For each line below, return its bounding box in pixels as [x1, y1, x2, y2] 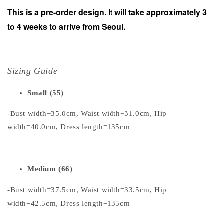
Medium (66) [27, 164, 73, 173]
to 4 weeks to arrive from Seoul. [7, 20, 125, 32]
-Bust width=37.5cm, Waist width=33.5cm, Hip [7, 185, 167, 194]
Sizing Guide [7, 65, 58, 76]
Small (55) [27, 88, 64, 97]
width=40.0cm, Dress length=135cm [7, 122, 130, 131]
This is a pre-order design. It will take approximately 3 [7, 6, 207, 18]
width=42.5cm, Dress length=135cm [7, 199, 130, 207]
